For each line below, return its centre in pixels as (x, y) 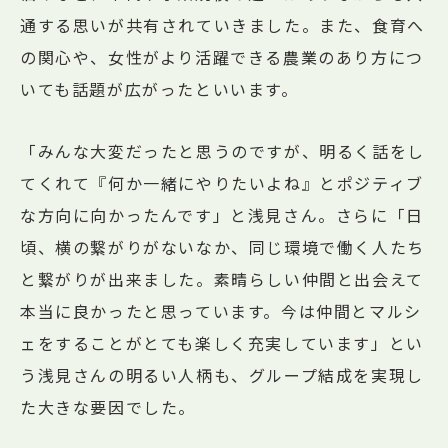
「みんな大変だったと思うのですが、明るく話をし (222, 151)
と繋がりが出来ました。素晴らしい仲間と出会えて (222, 279)
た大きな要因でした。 (108, 407)
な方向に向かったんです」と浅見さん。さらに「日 (222, 215)
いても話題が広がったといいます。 (159, 89)
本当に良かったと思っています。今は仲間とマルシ (221, 311)
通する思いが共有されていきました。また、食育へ (222, 25)
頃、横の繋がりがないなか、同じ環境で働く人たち (222, 247)
